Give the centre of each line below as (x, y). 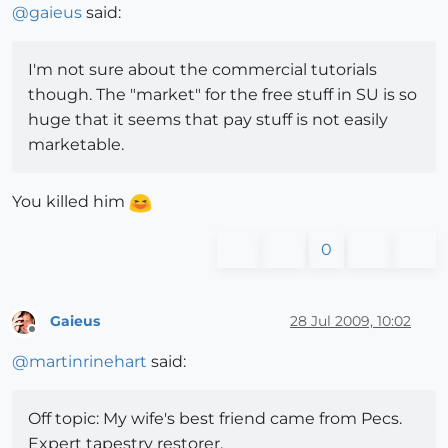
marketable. (76, 145)
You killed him (70, 202)
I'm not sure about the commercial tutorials (202, 70)
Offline (50, 337)
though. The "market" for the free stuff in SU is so (222, 95)
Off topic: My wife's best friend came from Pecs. (215, 418)
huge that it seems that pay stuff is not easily (208, 120)
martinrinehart (88, 361)
